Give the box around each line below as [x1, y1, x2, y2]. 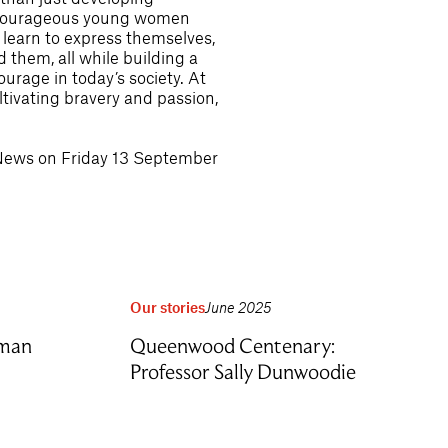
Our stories [130, 298, 205, 316]
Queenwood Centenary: [130, 333, 335, 358]
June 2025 [205, 298, 271, 316]
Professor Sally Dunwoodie [130, 359, 356, 384]
